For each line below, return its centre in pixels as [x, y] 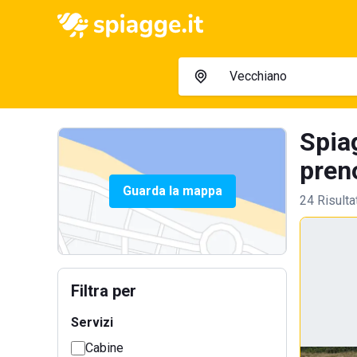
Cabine [104, 348]
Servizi [92, 322]
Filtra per [104, 291]
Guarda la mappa [172, 191]
